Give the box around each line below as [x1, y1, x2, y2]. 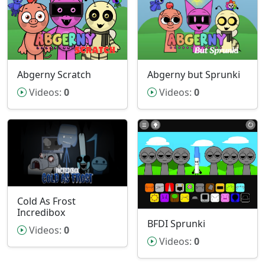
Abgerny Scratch [17, 67, 91, 81]
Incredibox [17, 206, 65, 219]
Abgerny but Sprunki [147, 67, 240, 81]
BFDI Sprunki [147, 216, 205, 230]
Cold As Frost [17, 195, 76, 208]
